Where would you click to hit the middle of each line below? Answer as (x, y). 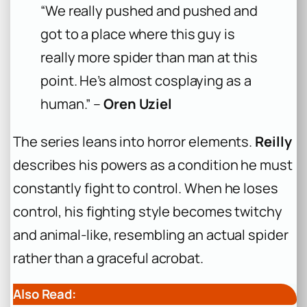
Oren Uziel (138, 104)
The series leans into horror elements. (134, 141)
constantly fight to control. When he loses (146, 188)
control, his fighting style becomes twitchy (148, 211)
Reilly (273, 141)
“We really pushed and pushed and (149, 11)
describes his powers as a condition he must (153, 164)
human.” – (72, 104)
